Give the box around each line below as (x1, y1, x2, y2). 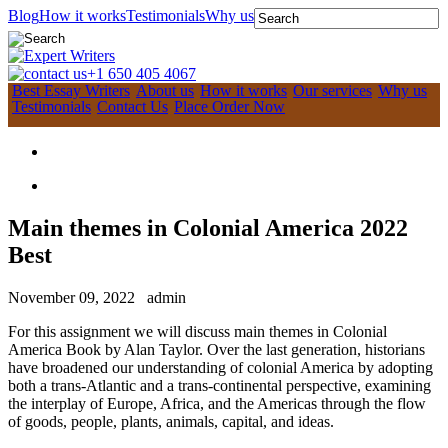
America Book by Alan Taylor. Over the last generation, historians (8, 340, 425, 358)
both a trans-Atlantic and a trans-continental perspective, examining (8, 376, 431, 394)
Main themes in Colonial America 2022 (8, 214, 408, 241)
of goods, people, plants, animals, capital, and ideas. (8, 412, 334, 430)
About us (136, 82, 194, 99)
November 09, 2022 (8, 288, 135, 306)
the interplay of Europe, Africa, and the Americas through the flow (8, 394, 426, 412)
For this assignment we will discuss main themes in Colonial (8, 322, 387, 340)
